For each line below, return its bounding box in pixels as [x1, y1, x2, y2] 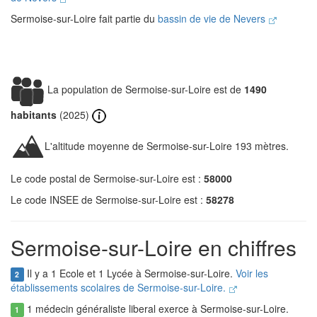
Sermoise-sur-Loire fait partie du [11, 11, 158, 25]
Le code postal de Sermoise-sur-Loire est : [11, 171, 204, 186]
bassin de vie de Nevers [158, 11, 268, 25]
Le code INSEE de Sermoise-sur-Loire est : [11, 192, 206, 207]
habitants [11, 108, 57, 122]
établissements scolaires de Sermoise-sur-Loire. [11, 280, 229, 295]
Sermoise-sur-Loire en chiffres [11, 232, 296, 263]
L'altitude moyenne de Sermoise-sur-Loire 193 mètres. [45, 139, 289, 153]
